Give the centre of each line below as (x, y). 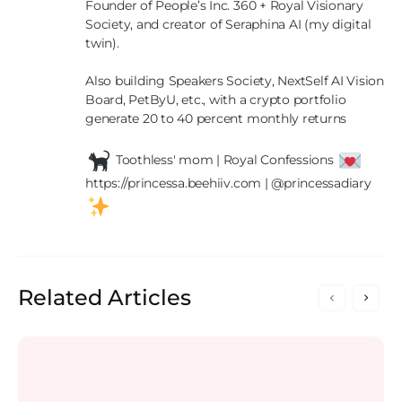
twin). (102, 43)
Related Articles (105, 297)
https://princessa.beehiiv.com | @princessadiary (230, 183)
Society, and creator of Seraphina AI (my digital (228, 24)
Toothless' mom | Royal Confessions (225, 159)
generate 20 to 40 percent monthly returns (216, 118)
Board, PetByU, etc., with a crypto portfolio (216, 100)
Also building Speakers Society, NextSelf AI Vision (235, 81)
